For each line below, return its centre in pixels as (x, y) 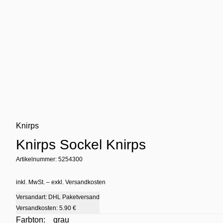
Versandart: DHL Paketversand (58, 197)
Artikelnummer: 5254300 (49, 160)
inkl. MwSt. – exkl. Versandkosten (61, 182)
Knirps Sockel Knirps (81, 145)
